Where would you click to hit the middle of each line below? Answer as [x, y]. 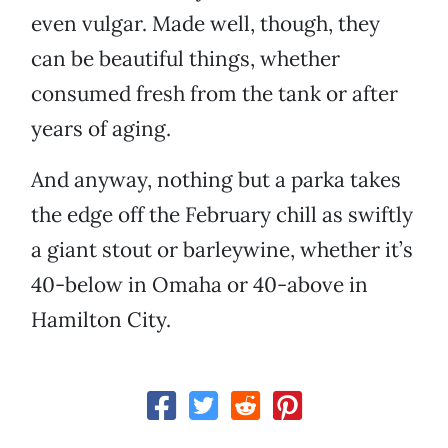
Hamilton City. [101, 320]
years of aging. [101, 129]
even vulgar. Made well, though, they [205, 24]
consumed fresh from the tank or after [214, 94]
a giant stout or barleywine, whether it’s [222, 250]
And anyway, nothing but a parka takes [216, 180]
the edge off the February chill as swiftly [222, 215]
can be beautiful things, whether [185, 59]
